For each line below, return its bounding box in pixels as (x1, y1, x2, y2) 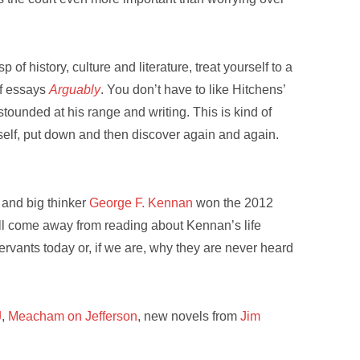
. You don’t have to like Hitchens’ (100, 83, 286, 97)
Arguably (49, 83, 101, 97)
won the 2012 (193, 196, 274, 211)
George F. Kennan (89, 196, 194, 211)
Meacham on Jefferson (8, 309, 138, 323)
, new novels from (137, 309, 241, 323)
